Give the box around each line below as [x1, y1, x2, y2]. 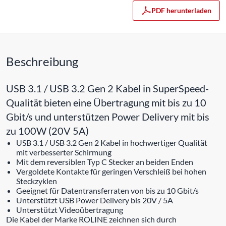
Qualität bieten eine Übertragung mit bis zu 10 [6, 96, 206, 108]
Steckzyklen [16, 176, 57, 186]
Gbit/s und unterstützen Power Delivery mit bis [6, 110, 209, 123]
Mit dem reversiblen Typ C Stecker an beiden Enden [16, 156, 193, 166]
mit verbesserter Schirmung [16, 147, 111, 157]
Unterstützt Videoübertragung [16, 204, 123, 214]
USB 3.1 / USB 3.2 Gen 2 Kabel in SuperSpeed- [6, 82, 209, 94]
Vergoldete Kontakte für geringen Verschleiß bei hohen [16, 166, 206, 176]
